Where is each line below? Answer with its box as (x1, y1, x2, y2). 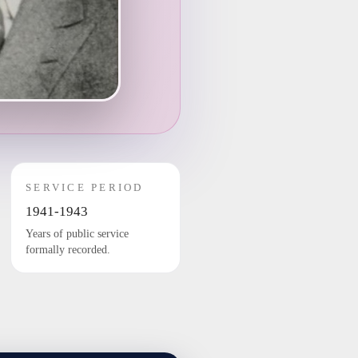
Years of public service (26, 228, 129, 241)
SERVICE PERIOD (26, 181, 144, 194)
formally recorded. (26, 244, 111, 257)
